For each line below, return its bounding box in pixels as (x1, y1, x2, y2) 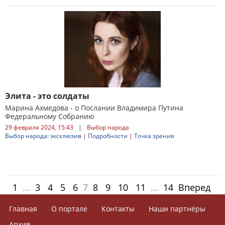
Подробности (88, 132, 128, 140)
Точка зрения (134, 132, 174, 140)
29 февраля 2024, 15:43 (5, 123, 73, 132)
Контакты (101, 204, 135, 213)
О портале (51, 204, 88, 213)
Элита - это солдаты (5, 90, 89, 101)
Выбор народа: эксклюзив (5, 132, 81, 140)
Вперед (178, 181, 210, 193)
